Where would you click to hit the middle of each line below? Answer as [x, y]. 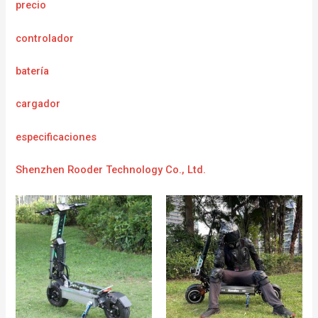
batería [33, 71]
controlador [45, 38]
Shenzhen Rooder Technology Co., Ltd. [111, 170]
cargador [38, 104]
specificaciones [59, 137]
